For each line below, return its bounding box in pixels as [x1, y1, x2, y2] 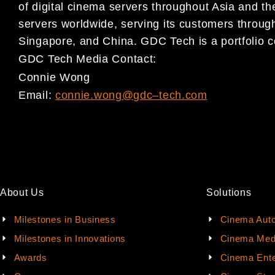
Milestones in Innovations [14, 233, 126, 244]
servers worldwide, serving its [18, 17, 179, 30]
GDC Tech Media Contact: [18, 53, 157, 66]
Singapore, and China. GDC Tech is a [18, 34, 222, 47]
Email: [18, 89, 55, 102]
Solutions [206, 187, 252, 198]
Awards [14, 252, 47, 263]
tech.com [159, 89, 207, 102]
